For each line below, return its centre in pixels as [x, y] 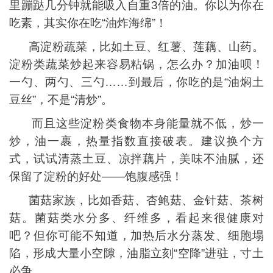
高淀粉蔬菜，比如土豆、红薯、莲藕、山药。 [136, 47]
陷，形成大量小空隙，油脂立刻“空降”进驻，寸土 [136, 253]
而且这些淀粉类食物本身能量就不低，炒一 [136, 124]
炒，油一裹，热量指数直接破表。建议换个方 [136, 141]
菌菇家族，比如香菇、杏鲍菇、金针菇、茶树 [136, 200]
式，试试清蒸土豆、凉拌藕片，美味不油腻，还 [136, 159]
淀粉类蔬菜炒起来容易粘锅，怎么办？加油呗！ [136, 65]
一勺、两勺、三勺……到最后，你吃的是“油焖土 [136, 82]
